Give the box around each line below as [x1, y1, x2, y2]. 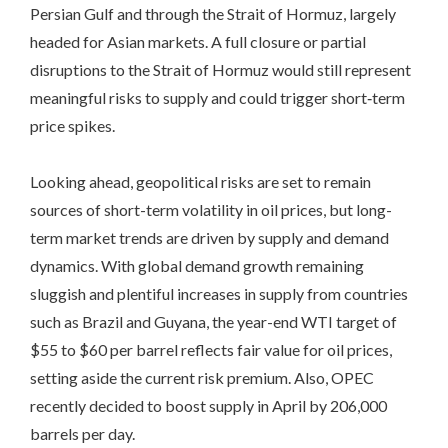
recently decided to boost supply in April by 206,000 [30, 395, 387, 415]
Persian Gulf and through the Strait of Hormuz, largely [30, 3, 396, 23]
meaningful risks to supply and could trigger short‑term [30, 87, 405, 107]
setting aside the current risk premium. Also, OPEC [30, 367, 374, 387]
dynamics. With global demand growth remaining [30, 255, 364, 275]
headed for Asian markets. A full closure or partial [30, 31, 366, 51]
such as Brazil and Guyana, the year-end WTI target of [30, 311, 397, 331]
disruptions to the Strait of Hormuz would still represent [30, 59, 411, 79]
